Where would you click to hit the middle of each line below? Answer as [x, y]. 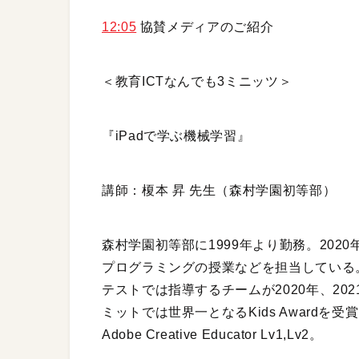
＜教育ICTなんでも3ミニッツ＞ [197, 82]
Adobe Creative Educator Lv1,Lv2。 [212, 335]
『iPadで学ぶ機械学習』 [176, 136]
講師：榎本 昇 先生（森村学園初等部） [219, 191]
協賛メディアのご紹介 [205, 27]
